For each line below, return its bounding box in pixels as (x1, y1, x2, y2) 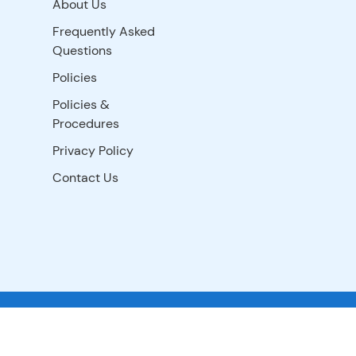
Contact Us (52, 169, 119, 186)
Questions (52, 42, 113, 59)
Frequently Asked (52, 23, 156, 40)
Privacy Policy (52, 142, 134, 159)
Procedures (52, 115, 120, 132)
